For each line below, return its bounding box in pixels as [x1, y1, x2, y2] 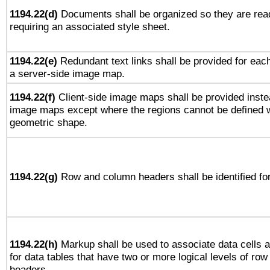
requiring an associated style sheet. [10, 20, 170, 33]
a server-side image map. [10, 67, 125, 80]
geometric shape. [10, 116, 87, 128]
